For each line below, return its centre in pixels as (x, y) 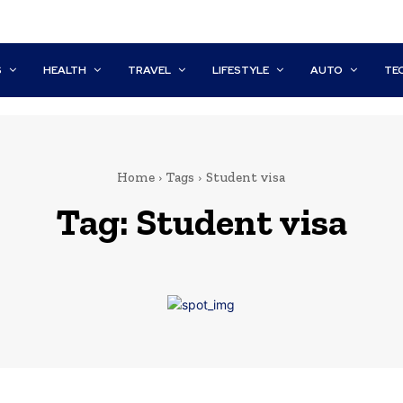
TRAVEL (150, 70)
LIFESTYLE (241, 70)
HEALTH (65, 70)
